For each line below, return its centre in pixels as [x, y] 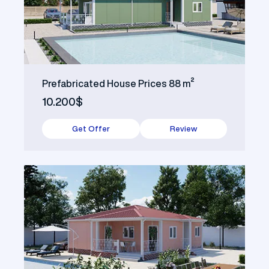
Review [183, 128]
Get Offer [91, 128]
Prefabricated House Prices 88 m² [118, 83]
